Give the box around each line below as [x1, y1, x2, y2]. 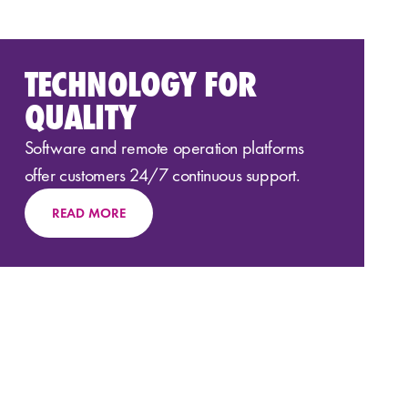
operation [168, 135, 242, 159]
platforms [241, 135, 305, 159]
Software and [24, 135, 122, 159]
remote [121, 135, 169, 159]
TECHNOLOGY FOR [24, 60, 257, 107]
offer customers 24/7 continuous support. [24, 162, 301, 187]
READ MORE [51, 203, 126, 222]
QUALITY [24, 93, 137, 140]
